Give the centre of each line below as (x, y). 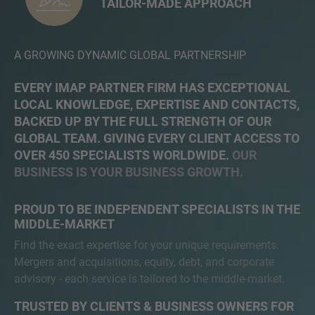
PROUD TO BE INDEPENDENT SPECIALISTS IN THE (157, 209)
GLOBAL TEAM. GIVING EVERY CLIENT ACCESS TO (157, 138)
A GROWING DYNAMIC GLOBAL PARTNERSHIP (130, 55)
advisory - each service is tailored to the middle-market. (149, 279)
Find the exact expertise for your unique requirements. (147, 245)
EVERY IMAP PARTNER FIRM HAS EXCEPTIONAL (152, 88)
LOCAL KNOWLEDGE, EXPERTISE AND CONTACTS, (157, 104)
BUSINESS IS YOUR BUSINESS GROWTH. (129, 172)
